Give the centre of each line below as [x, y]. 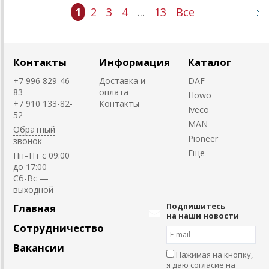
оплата [114, 92]
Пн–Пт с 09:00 [41, 155]
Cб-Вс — [31, 178]
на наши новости [203, 215]
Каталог [210, 62]
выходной [33, 189]
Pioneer [203, 138]
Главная [35, 208]
